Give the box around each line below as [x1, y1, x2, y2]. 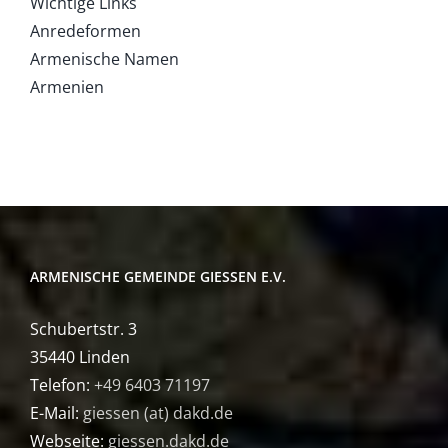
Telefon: [30, 373, 94, 396]
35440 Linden [30, 345, 130, 368]
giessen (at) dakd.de [83, 401, 233, 424]
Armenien [30, 75, 104, 98]
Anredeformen [30, 19, 141, 42]
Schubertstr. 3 [30, 317, 137, 340]
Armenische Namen [30, 47, 179, 70]
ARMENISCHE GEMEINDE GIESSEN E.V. [30, 266, 282, 286]
